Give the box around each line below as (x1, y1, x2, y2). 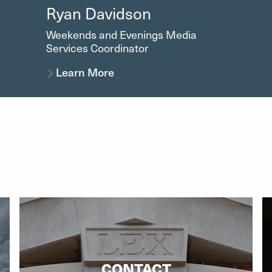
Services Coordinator (46, 39, 149, 55)
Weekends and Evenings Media (46, 26, 197, 42)
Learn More (56, 64, 115, 80)
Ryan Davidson (46, 2, 151, 24)
